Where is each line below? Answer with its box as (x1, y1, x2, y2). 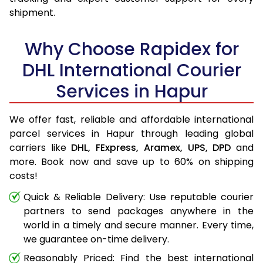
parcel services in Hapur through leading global (9, 127, 254, 141)
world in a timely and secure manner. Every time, (23, 218, 254, 232)
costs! (9, 169, 38, 183)
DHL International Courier (22, 58, 241, 83)
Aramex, (143, 141, 183, 155)
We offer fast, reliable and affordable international (9, 113, 254, 127)
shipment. (9, 6, 55, 20)
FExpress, (96, 141, 139, 155)
